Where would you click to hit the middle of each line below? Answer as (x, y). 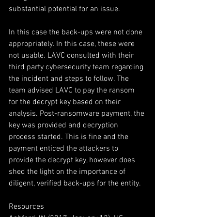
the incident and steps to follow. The (70, 79)
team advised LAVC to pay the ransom (73, 91)
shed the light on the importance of (68, 172)
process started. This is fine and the (70, 137)
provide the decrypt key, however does (73, 160)
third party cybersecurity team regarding (77, 67)
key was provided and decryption (64, 125)
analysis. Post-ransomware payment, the (77, 114)
